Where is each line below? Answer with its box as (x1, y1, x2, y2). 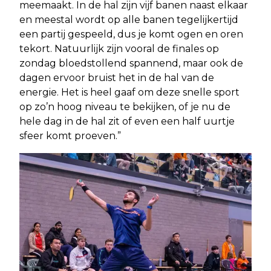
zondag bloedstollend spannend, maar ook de (19, 57, 243, 69)
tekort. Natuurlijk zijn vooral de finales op (19, 42, 219, 54)
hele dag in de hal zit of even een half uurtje (19, 115, 235, 127)
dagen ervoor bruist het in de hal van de (19, 71, 214, 83)
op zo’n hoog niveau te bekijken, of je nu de (19, 100, 230, 113)
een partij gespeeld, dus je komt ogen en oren (19, 28, 243, 40)
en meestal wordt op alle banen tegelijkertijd (19, 13, 238, 25)
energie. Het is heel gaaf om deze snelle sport (19, 86, 240, 98)
